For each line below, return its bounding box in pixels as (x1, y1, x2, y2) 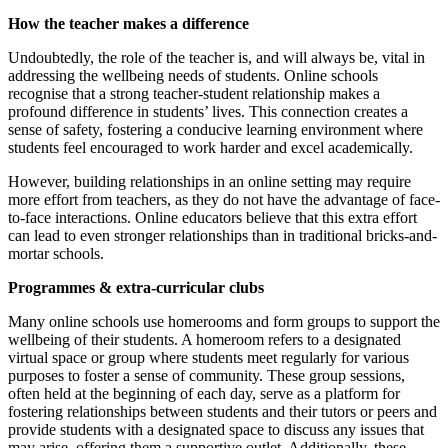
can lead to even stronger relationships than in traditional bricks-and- (8, 226, 437, 244)
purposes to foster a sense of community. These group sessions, (8, 366, 405, 384)
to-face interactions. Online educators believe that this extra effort (8, 208, 417, 226)
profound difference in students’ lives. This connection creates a (8, 102, 408, 120)
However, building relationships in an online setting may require (8, 172, 411, 190)
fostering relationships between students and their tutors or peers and (8, 402, 437, 420)
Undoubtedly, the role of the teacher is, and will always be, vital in (8, 48, 425, 66)
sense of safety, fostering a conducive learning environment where (8, 120, 423, 138)
